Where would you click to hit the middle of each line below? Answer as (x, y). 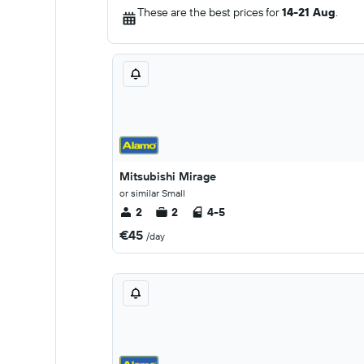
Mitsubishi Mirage (168, 176)
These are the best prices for (210, 12)
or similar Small (152, 193)
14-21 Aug (309, 12)
